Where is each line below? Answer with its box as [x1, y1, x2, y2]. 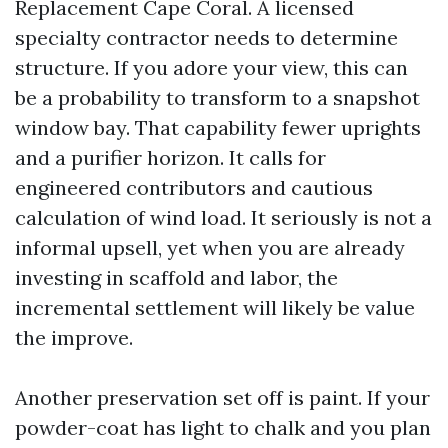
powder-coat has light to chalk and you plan [15, 415, 431, 440]
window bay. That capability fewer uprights [15, 115, 421, 140]
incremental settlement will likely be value [15, 295, 415, 320]
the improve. [15, 325, 133, 350]
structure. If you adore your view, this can [15, 55, 408, 80]
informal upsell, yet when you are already [15, 235, 405, 260]
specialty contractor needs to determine [15, 25, 398, 50]
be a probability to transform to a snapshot [15, 85, 420, 110]
